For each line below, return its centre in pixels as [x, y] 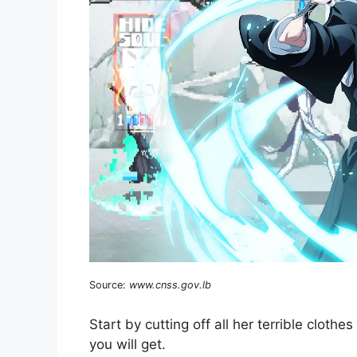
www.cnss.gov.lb [170, 285]
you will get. [127, 344]
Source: [109, 285]
